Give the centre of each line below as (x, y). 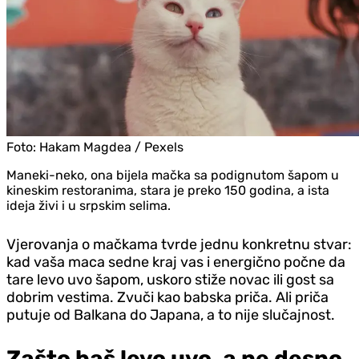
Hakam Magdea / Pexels (111, 147)
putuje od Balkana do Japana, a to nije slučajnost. (171, 315)
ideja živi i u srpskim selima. (89, 205)
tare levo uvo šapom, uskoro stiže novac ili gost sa (170, 279)
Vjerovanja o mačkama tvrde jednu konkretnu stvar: (179, 244)
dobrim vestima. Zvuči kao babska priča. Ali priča (167, 297)
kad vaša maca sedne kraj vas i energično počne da (176, 262)
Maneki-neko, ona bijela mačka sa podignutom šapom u (173, 175)
